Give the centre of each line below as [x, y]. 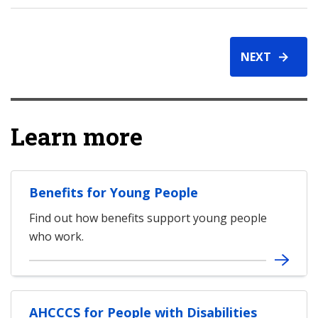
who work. [56, 236]
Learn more [77, 136]
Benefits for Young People [114, 192]
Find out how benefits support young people [148, 218]
